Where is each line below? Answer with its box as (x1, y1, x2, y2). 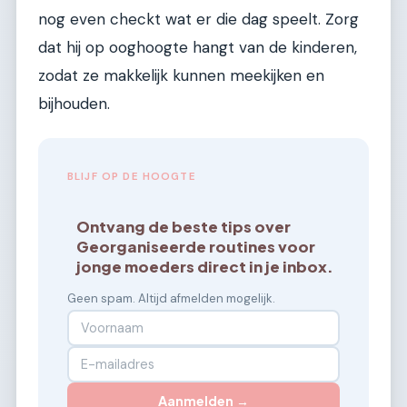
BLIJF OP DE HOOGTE (67, 170, 196, 184)
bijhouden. (38, 93, 110, 114)
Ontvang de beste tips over (76, 216, 292, 236)
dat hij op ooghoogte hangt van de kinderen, (38, 36, 357, 57)
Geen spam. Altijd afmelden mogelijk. (67, 290, 275, 306)
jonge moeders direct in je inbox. (76, 256, 334, 276)
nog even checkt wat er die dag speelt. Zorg (38, 8, 359, 29)
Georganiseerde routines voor (76, 236, 316, 256)
